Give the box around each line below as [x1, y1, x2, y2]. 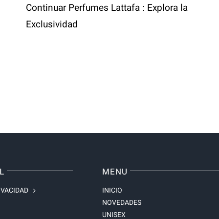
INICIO [102, 185, 122, 196]
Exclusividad [26, 17, 78, 31]
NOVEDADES [102, 197, 141, 208]
